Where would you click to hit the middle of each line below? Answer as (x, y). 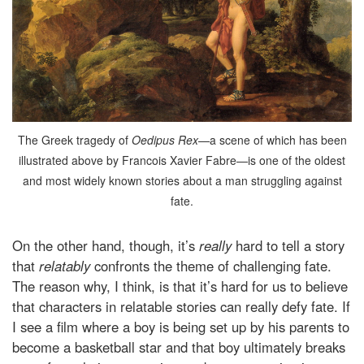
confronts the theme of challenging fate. (213, 266)
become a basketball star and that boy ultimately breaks (179, 347)
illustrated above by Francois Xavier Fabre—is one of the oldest (182, 160)
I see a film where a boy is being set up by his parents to (181, 327)
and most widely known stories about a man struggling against (182, 181)
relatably (67, 266)
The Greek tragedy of (73, 140)
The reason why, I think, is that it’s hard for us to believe (180, 286)
